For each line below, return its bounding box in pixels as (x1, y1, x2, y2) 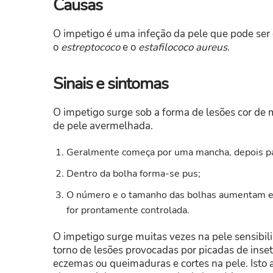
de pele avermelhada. (53, 119, 153, 133)
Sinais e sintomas (53, 73, 168, 96)
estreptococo (61, 40, 120, 55)
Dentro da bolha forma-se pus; (66, 167, 201, 181)
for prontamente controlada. (66, 204, 190, 218)
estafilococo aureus (138, 40, 227, 55)
